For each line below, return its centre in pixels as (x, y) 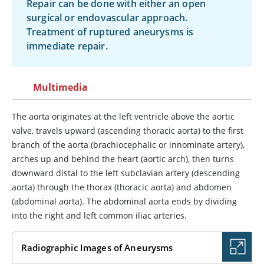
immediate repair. (67, 46)
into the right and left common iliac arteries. (99, 215)
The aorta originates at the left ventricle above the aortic (123, 116)
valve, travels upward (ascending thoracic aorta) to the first (128, 131)
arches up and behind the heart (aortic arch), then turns (123, 159)
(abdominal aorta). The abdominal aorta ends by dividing (124, 201)
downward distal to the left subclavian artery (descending (126, 173)
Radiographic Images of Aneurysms (97, 247)
